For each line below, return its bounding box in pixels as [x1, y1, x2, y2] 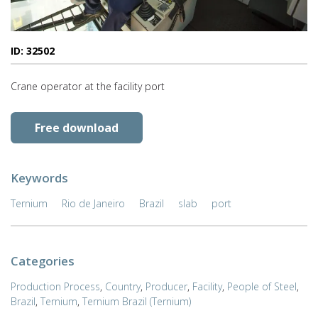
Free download [35, 119, 119, 136]
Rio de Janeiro [62, 196, 125, 210]
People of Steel [227, 279, 297, 293]
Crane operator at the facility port [11, 79, 165, 93]
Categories [11, 252, 75, 269]
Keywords [11, 169, 68, 186]
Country [105, 279, 141, 293]
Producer [146, 279, 187, 293]
